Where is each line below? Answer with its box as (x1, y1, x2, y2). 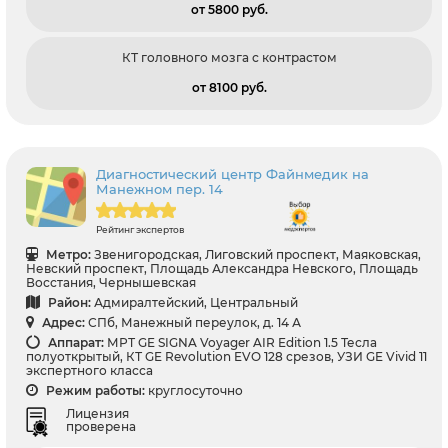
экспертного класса (26, 363, 153, 379)
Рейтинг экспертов (96, 224, 185, 236)
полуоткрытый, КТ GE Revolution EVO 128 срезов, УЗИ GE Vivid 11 (26, 349, 427, 365)
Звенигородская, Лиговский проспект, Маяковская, (94, 247, 421, 263)
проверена (66, 419, 136, 435)
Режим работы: (43, 383, 145, 399)
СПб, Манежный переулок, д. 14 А (88, 315, 301, 331)
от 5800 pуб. (190, 2, 268, 18)
